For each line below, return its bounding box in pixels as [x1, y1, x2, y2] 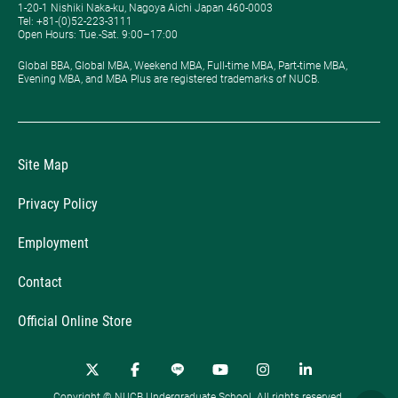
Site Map [18, 155, 68, 173]
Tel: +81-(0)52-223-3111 [18, 14, 132, 28]
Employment [18, 234, 89, 251]
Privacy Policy [18, 195, 98, 212]
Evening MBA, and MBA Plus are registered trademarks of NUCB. [18, 72, 320, 85]
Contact [18, 273, 62, 291]
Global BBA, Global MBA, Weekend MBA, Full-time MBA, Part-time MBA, [18, 59, 347, 72]
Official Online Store [18, 312, 132, 330]
